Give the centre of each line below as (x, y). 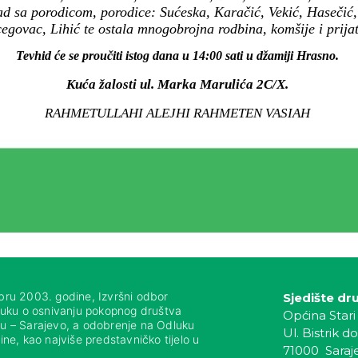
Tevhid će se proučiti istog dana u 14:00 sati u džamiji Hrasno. (177, 56)
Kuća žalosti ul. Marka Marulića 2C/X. (177, 85)
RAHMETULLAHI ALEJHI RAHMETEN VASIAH (177, 113)
